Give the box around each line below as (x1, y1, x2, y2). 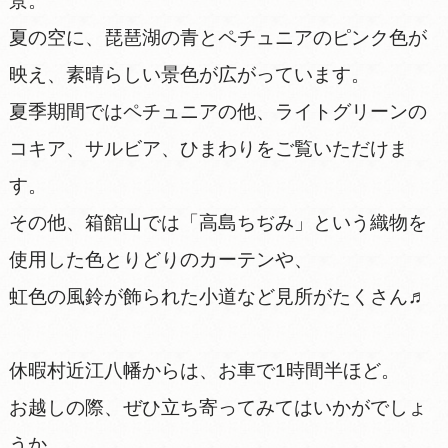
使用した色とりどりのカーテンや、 (8, 248, 313, 270)
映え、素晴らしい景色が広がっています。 (8, 63, 370, 85)
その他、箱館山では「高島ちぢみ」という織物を (8, 211, 427, 233)
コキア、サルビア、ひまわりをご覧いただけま (8, 137, 408, 159)
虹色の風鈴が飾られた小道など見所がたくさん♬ (8, 285, 427, 307)
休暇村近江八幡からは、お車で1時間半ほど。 (8, 359, 400, 381)
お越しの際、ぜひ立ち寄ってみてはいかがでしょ (8, 396, 427, 418)
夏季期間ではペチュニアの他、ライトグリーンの (8, 100, 427, 122)
